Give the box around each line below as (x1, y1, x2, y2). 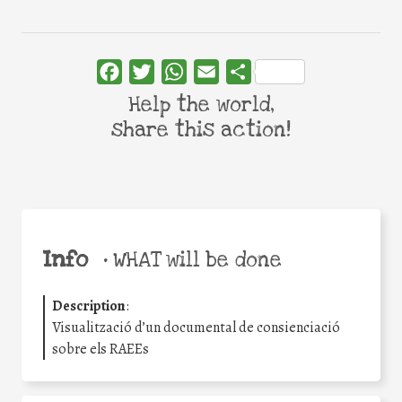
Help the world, (127, 92, 275, 119)
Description (52, 295, 126, 316)
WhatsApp (187, 62, 251, 83)
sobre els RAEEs (52, 338, 149, 359)
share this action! (111, 117, 291, 144)
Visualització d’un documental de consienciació (52, 317, 340, 337)
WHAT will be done (107, 246, 282, 274)
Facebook (122, 62, 180, 83)
